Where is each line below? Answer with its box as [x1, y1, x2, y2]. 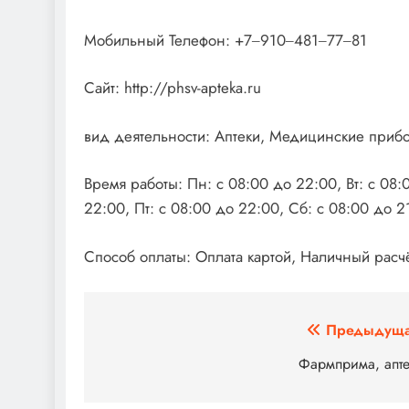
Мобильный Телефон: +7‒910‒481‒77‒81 [84, 28, 367, 51]
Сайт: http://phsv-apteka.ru [84, 77, 261, 100]
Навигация [101, 319, 214, 351]
